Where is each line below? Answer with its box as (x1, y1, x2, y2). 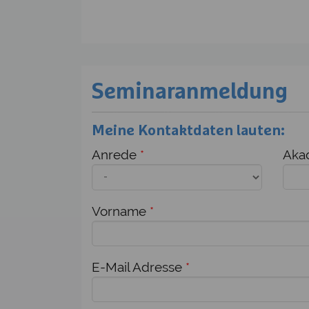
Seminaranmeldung (92, 81, 288, 103)
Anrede (92, 147, 140, 162)
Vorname (92, 203, 150, 219)
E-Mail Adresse (92, 259, 186, 275)
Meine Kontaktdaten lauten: (92, 123, 285, 138)
